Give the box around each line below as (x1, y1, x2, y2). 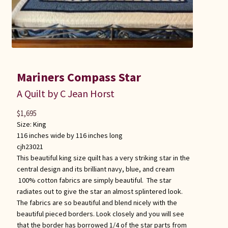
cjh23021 (16, 141, 43, 151)
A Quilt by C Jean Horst (16, 87, 115, 100)
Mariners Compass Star (16, 69, 141, 85)
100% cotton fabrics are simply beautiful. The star (16, 175, 172, 185)
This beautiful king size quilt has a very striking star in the (16, 153, 190, 162)
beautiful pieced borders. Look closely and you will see (16, 209, 184, 218)
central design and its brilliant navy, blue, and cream (16, 164, 175, 174)
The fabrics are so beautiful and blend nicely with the (16, 197, 177, 207)
